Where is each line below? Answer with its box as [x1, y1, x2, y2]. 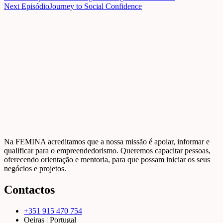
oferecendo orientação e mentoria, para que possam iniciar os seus [4, 155, 210, 164]
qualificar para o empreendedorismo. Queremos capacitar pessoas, [4, 146, 211, 155]
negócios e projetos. [4, 164, 66, 173]
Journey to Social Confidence [49, 2, 142, 11]
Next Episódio [4, 2, 49, 11]
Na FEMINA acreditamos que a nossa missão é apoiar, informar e [4, 137, 210, 146]
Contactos [4, 183, 55, 196]
